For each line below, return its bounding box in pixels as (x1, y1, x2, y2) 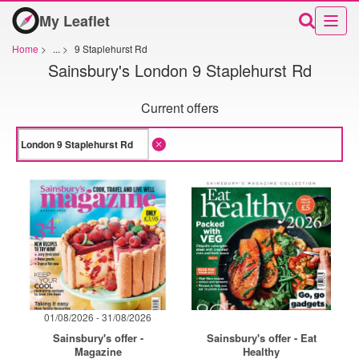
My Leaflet (39, 10, 110, 31)
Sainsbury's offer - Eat (206, 330, 317, 345)
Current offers (140, 99, 219, 117)
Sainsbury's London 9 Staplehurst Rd (47, 58, 312, 82)
